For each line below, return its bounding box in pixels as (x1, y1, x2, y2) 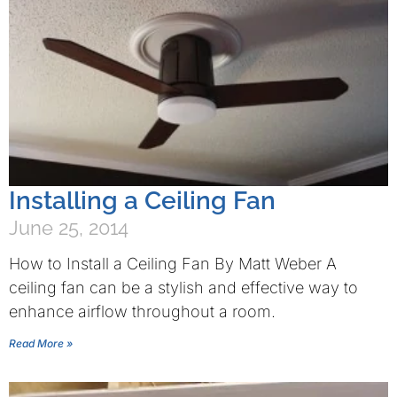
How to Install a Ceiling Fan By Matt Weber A (9, 254, 337, 273)
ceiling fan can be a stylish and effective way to (9, 278, 358, 297)
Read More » (9, 337, 73, 350)
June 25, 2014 (9, 216, 128, 239)
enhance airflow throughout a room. (9, 302, 276, 321)
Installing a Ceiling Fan (9, 186, 276, 215)
